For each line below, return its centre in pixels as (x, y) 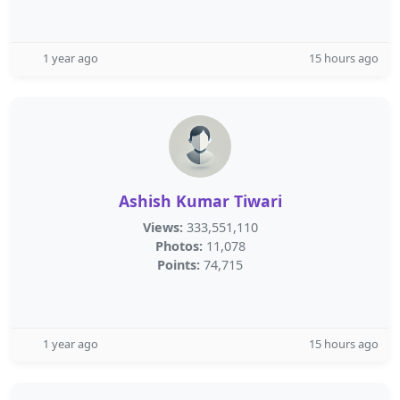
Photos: (179, 246)
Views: (162, 227)
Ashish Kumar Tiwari (200, 201)
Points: (179, 265)
